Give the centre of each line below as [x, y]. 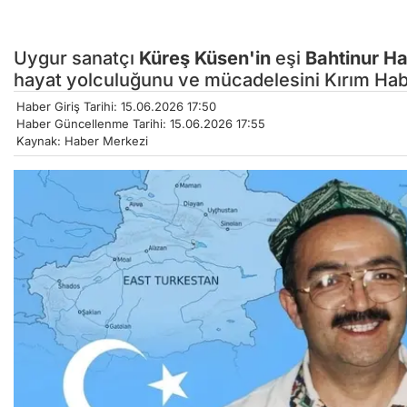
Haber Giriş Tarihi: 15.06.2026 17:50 [116, 107]
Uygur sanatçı [76, 59]
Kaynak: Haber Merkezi [82, 141]
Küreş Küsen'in [205, 59]
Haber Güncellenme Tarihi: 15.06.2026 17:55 [141, 124]
